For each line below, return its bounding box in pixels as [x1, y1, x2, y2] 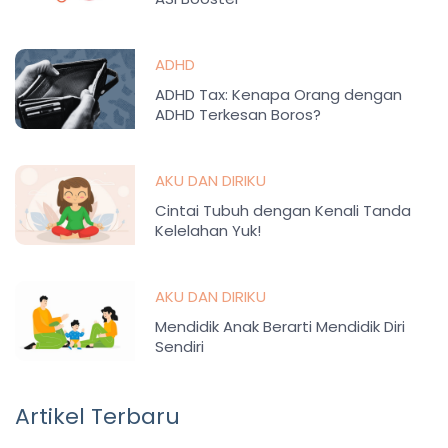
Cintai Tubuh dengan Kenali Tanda [155, 200, 411, 222]
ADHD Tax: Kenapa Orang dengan [155, 84, 402, 106]
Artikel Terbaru [15, 401, 180, 433]
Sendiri [155, 336, 204, 358]
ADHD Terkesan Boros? [155, 104, 321, 126]
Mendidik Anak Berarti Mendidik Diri [155, 316, 405, 338]
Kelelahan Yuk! [155, 220, 261, 242]
